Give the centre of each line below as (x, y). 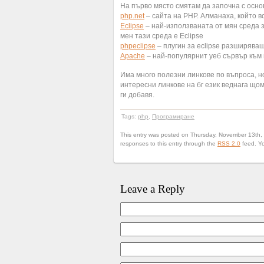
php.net (132, 16)
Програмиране (173, 116)
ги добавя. (137, 95)
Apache (133, 56)
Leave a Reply (153, 189)
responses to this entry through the (169, 143)
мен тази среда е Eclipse (162, 36)
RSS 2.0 (229, 143)
